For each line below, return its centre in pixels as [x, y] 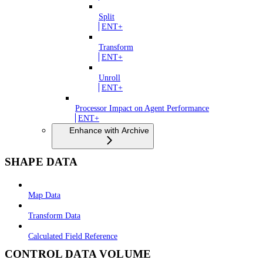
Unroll [109, 78]
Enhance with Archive [109, 130]
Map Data [44, 195]
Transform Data [54, 215]
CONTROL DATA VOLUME [78, 254]
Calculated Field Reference [73, 236]
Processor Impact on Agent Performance [142, 108]
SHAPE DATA [41, 162]
